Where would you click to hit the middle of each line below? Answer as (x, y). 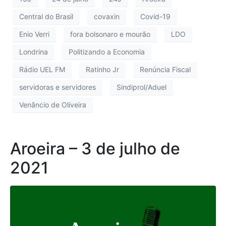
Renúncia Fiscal (165, 70)
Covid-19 (155, 17)
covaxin (107, 17)
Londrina (34, 52)
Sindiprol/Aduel (142, 87)
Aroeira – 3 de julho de (95, 148)
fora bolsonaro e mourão (110, 34)
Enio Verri (34, 34)
